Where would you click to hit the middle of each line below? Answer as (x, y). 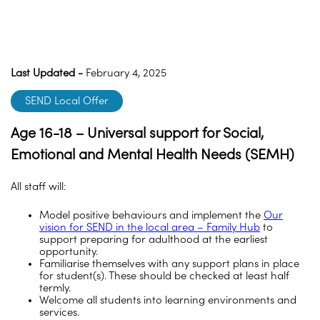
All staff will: (39, 186)
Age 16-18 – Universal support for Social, (137, 133)
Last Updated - (47, 73)
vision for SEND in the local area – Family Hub (150, 227)
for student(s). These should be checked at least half (164, 276)
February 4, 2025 (125, 73)
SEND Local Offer (67, 101)
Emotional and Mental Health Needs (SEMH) (152, 154)
